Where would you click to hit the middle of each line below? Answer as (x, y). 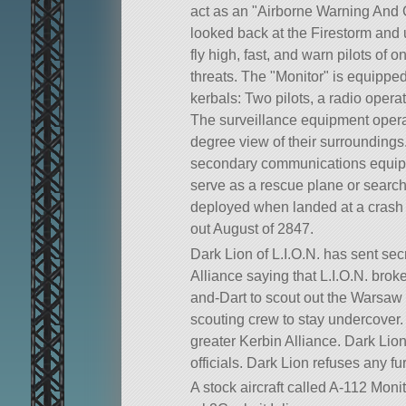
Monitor (300, 77)
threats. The (230, 77)
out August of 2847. (252, 229)
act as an (221, 12)
